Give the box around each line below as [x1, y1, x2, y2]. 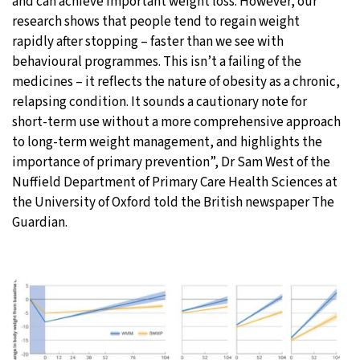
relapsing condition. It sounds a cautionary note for [12, 92, 307, 112]
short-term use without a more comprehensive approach [12, 112, 341, 132]
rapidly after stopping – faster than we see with [12, 31, 284, 51]
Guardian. [12, 212, 67, 232]
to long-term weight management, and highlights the [12, 132, 322, 152]
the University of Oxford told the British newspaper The [12, 192, 334, 212]
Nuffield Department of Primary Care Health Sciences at [12, 172, 337, 192]
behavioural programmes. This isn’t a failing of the [12, 51, 301, 72]
